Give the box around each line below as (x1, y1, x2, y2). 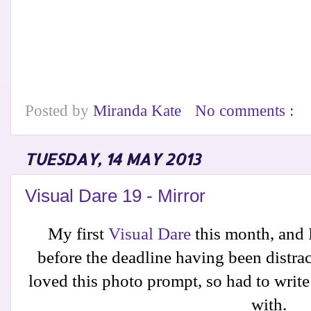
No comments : (195, 101, 299, 119)
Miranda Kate (93, 101, 185, 119)
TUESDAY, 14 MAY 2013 (24, 149, 201, 169)
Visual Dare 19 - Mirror (25, 185, 205, 206)
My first (48, 224, 108, 243)
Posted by (25, 101, 93, 119)
